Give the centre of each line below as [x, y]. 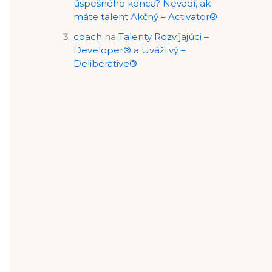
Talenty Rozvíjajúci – [164, 37]
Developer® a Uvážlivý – [130, 50]
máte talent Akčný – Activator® [145, 17]
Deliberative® [105, 64]
